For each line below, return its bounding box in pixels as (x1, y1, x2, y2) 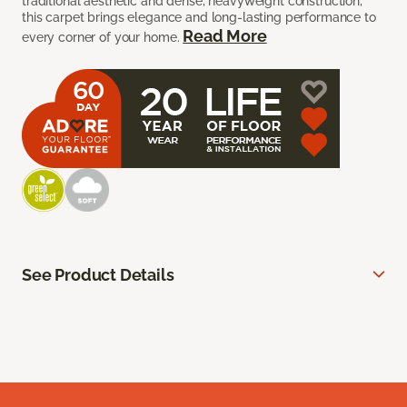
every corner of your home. (22, 29, 184, 45)
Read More (183, 25, 267, 45)
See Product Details (22, 264, 174, 284)
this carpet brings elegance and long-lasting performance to (22, 9, 376, 25)
